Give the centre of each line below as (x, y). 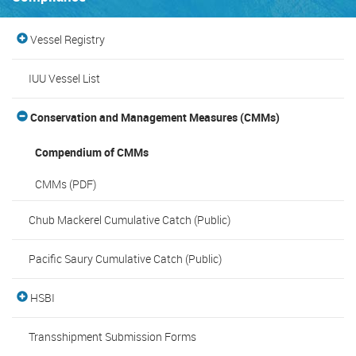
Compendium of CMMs (92, 152)
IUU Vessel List (64, 78)
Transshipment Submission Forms (112, 336)
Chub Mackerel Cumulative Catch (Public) (129, 219)
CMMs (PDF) (66, 184)
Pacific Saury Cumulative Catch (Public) (125, 258)
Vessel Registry (66, 39)
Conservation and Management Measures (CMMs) (153, 117)
